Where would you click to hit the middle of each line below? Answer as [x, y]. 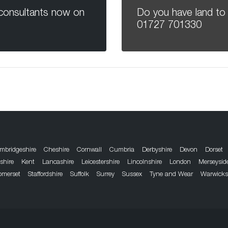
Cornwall [89, 151]
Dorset [214, 151]
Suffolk [80, 175]
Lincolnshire [145, 163]
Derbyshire [157, 151]
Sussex [132, 175]
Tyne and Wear [171, 175]
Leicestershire [101, 163]
